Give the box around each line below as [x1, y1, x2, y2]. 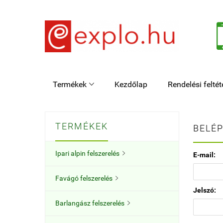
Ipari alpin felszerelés [55, 149, 119, 157]
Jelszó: [193, 186, 216, 194]
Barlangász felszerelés [55, 199, 124, 207]
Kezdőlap [114, 80, 147, 89]
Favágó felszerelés [55, 174, 112, 182]
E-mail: [193, 151, 216, 159]
